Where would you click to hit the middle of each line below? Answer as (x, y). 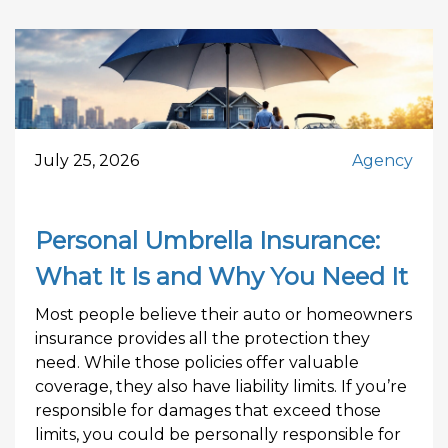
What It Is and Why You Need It (221, 276)
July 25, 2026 (87, 160)
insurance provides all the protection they (202, 338)
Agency (382, 160)
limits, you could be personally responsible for (218, 434)
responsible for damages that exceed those (208, 410)
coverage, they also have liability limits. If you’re (221, 386)
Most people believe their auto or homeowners (223, 314)
